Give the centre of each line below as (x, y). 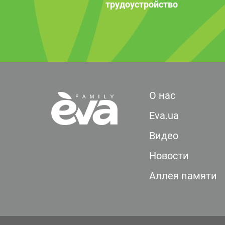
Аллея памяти (183, 176)
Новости (169, 156)
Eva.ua (164, 116)
